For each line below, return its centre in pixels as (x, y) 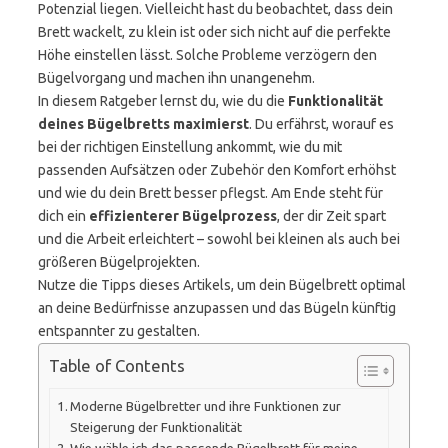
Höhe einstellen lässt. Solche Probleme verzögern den (207, 55)
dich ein (63, 216)
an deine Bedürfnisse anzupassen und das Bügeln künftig (217, 308)
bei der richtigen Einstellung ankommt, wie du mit (190, 147)
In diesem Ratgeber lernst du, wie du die (163, 101)
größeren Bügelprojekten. (119, 262)
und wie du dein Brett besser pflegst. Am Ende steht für (210, 193)
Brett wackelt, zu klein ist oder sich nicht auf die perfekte (214, 32)
